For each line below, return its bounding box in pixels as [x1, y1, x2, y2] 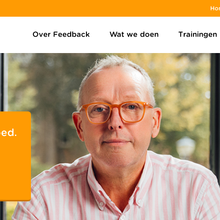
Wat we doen [110, 30, 159, 39]
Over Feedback [32, 30, 90, 39]
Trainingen [178, 30, 217, 39]
